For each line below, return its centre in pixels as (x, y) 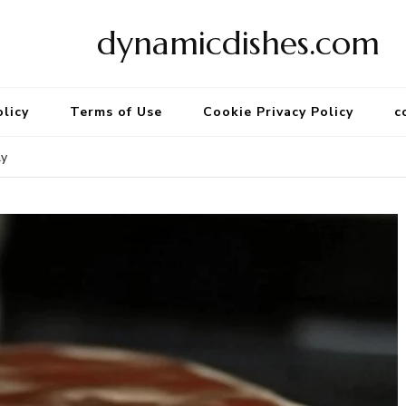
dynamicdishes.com (238, 43)
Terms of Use (116, 112)
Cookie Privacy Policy (278, 112)
